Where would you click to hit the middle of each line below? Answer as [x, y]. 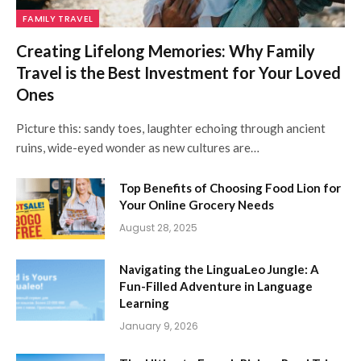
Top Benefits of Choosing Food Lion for [230, 187]
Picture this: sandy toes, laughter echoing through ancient [171, 128]
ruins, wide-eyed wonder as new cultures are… [138, 147]
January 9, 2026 [159, 326]
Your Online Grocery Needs [197, 204]
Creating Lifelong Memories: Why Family [166, 50]
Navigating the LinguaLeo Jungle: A [219, 269]
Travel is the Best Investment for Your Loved [178, 72]
